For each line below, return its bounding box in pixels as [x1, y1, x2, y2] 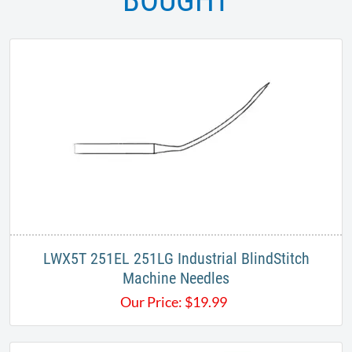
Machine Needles [123, 269, 229, 288]
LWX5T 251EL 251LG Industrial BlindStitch [42, 249, 310, 269]
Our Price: [120, 293, 182, 311]
